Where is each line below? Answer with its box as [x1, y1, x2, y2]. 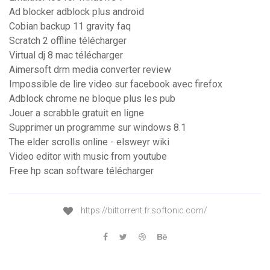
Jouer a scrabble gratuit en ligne [9, 107, 144, 119]
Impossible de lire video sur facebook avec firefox [9, 78, 222, 90]
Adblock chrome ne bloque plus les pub [9, 93, 175, 105]
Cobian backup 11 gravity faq [9, 20, 131, 33]
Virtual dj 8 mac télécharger [9, 49, 123, 61]
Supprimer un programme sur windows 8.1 [9, 122, 186, 134]
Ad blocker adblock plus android [9, 6, 144, 18]
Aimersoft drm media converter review [9, 64, 171, 76]
